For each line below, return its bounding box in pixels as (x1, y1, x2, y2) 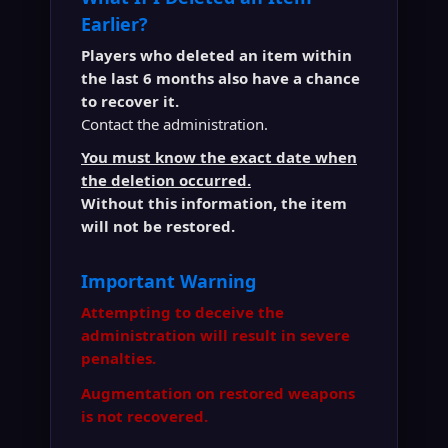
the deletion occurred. (81, 170, 251, 190)
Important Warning (81, 269, 256, 293)
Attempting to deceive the (81, 302, 284, 322)
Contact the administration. (81, 114, 268, 134)
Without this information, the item (81, 193, 347, 213)
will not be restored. (81, 216, 235, 236)
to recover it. (81, 91, 179, 111)
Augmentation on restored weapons (81, 383, 355, 403)
